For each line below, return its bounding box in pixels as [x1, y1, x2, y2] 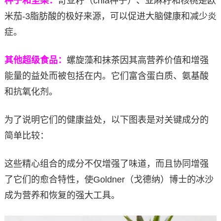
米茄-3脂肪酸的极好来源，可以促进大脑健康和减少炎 [4, 11, 217, 22]
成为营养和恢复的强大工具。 [4, 190, 120, 201]
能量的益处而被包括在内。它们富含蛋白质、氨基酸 [4, 71, 209, 81]
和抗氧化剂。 [4, 87, 58, 97]
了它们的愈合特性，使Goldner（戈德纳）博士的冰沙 [4, 175, 214, 185]
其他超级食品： [4, 55, 67, 66]
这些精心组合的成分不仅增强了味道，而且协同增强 [4, 159, 209, 169]
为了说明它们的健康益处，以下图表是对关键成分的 [4, 115, 209, 125]
